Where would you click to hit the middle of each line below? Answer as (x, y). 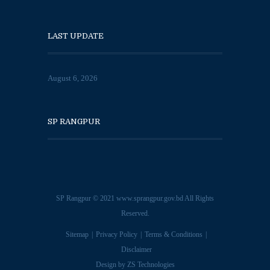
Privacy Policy (117, 234)
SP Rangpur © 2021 (86, 198)
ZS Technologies (151, 264)
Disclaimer (137, 249)
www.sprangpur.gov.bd (150, 198)
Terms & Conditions (174, 234)
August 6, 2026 (73, 78)
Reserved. (135, 213)
